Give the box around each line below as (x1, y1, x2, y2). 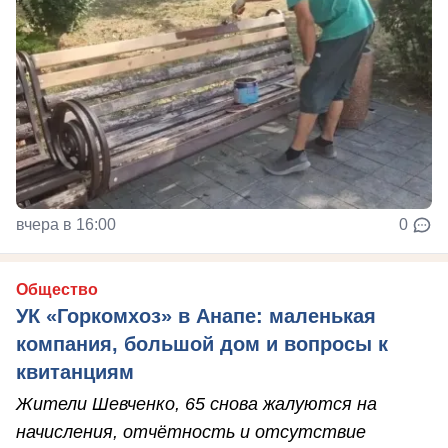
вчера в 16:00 (16, 215, 116, 233)
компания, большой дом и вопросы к (16, 332, 388, 355)
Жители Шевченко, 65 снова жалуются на (16, 393, 377, 414)
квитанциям (16, 360, 134, 383)
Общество (16, 280, 98, 298)
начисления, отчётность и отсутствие (16, 421, 366, 442)
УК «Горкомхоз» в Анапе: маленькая (16, 304, 376, 327)
